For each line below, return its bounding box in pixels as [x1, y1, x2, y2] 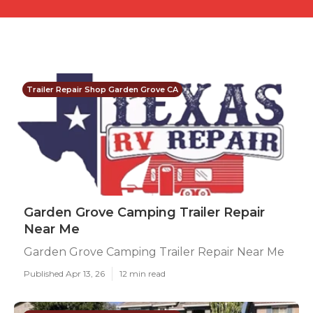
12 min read [119, 268, 166, 279]
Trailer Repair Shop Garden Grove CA [27, 85, 178, 94]
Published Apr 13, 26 [24, 268, 105, 279]
